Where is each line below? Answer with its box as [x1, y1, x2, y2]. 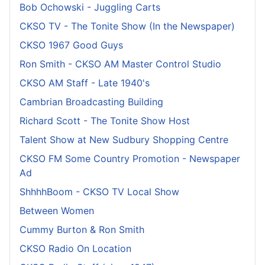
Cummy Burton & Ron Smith [20, 224, 144, 236]
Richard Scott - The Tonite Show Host [20, 115, 190, 127]
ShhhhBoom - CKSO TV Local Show [20, 186, 179, 198]
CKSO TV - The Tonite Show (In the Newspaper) [20, 20, 235, 33]
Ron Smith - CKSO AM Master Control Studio [20, 58, 221, 70]
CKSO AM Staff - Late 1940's [20, 77, 150, 89]
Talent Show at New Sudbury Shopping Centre [20, 134, 228, 146]
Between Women [20, 205, 94, 217]
